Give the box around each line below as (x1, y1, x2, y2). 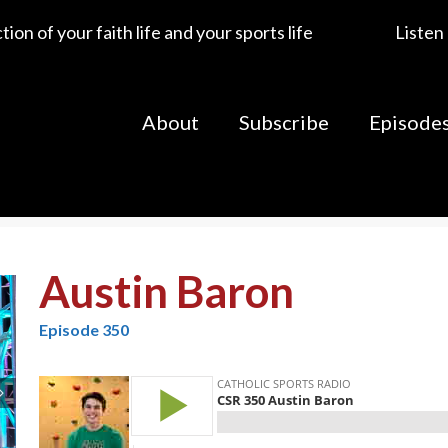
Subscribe (239, 110, 329, 134)
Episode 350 (39, 320, 130, 339)
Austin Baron (39, 265, 295, 317)
